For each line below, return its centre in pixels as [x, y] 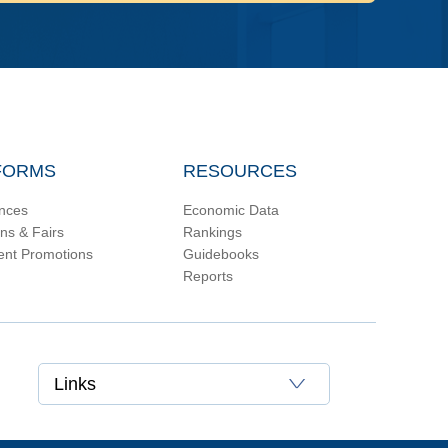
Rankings [212, 232]
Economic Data [231, 210]
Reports [208, 276]
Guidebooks [221, 254]
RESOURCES [240, 171]
